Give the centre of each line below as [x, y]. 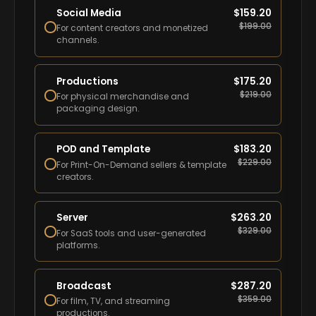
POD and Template [104, 150]
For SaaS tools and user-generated [132, 233]
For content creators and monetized [133, 29]
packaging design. [98, 109]
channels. [78, 41]
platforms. [79, 245]
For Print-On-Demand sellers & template [142, 165]
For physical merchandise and [123, 97]
